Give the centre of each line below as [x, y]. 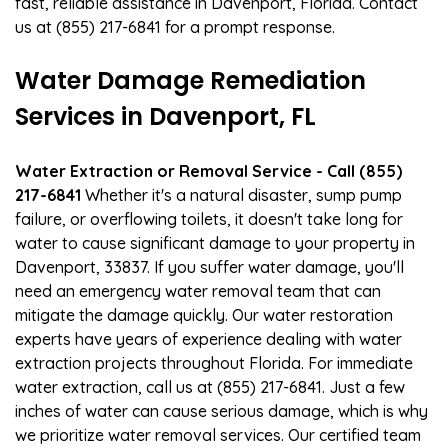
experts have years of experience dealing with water [208, 338]
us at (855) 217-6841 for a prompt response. [175, 26]
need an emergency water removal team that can [198, 290]
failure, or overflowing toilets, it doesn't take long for [209, 218]
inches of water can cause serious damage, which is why [221, 410]
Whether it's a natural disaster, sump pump [241, 194]
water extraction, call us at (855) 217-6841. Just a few [210, 386]
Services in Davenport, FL [165, 116]
